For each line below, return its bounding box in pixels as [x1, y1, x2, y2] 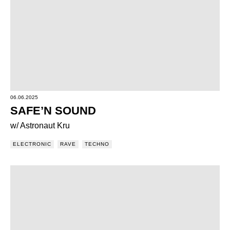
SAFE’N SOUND [10, 104, 96, 117]
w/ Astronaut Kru [10, 121, 70, 130]
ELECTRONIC [13, 141, 51, 147]
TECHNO [85, 141, 109, 147]
